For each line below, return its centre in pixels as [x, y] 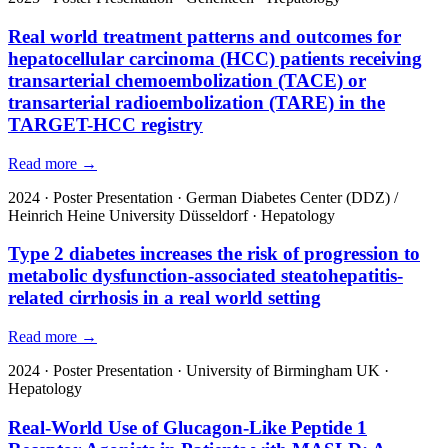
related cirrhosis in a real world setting [164, 298]
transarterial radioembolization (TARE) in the [196, 102]
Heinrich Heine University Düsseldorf [128, 215]
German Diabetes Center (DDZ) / [292, 197]
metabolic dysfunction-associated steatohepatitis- [205, 276]
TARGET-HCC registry [105, 124]
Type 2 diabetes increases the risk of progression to [214, 254]
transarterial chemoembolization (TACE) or [187, 80]
